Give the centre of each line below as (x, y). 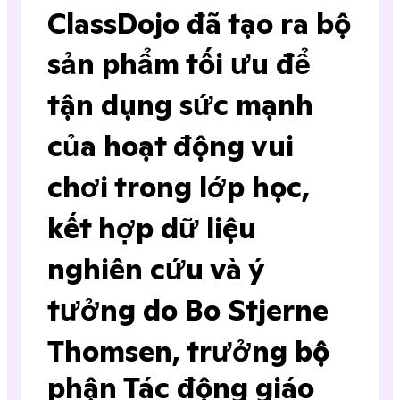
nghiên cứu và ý (156, 270)
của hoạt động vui (171, 147)
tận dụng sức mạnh (180, 106)
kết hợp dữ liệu (152, 229)
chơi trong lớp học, (179, 188)
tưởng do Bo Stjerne (188, 311)
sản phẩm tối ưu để (179, 65)
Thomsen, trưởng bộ (188, 352)
